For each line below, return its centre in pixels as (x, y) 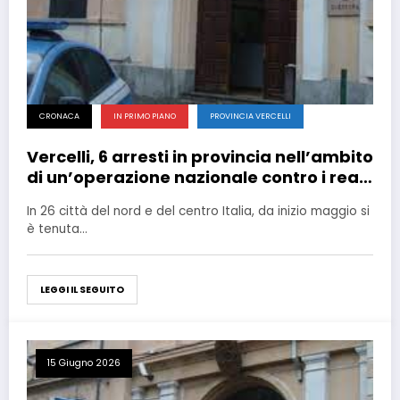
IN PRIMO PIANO (145, 117)
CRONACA (59, 117)
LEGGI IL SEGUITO (82, 290)
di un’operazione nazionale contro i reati (199, 178)
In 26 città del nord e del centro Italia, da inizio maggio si (198, 212)
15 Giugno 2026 (84, 363)
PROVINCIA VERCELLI (250, 117)
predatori (68, 198)
